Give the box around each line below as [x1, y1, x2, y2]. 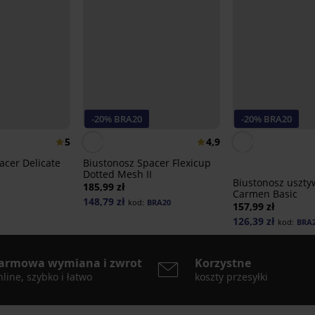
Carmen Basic [232, 187, 297, 201]
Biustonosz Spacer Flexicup [82, 156, 211, 170]
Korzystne [195, 255, 251, 271]
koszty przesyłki [195, 270, 268, 284]
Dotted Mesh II [82, 167, 152, 181]
